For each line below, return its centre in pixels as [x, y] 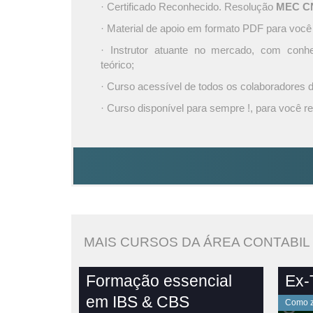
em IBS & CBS [137, 301]
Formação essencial [159, 281]
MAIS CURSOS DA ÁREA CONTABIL [197, 242]
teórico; [117, 64]
